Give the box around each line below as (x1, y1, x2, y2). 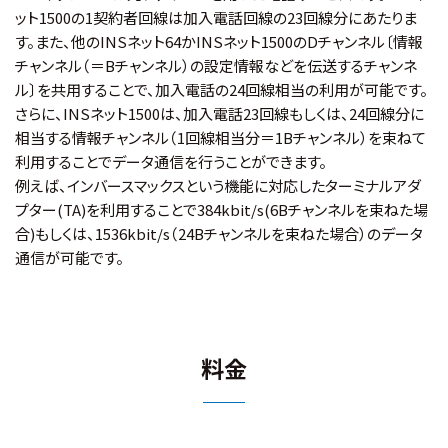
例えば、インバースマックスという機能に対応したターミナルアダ (15, 174, 421, 196)
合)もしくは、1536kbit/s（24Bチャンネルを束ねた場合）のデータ (15, 222, 423, 244)
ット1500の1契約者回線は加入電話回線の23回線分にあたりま (15, 6, 417, 28)
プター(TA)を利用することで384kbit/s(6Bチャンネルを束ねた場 (15, 198, 428, 220)
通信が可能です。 (15, 246, 124, 268)
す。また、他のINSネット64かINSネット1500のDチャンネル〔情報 (15, 30, 423, 52)
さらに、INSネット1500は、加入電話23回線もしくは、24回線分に (15, 102, 424, 124)
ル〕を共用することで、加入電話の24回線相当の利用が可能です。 (15, 78, 428, 100)
